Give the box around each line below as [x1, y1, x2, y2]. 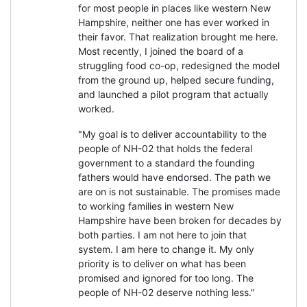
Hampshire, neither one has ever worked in [78, 16, 269, 28]
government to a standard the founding [78, 156, 255, 169]
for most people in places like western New [78, 1, 271, 14]
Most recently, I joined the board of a [78, 45, 243, 57]
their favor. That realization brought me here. [78, 30, 278, 42]
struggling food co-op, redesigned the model [78, 59, 280, 71]
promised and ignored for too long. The [78, 271, 254, 284]
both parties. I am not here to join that [78, 228, 247, 241]
